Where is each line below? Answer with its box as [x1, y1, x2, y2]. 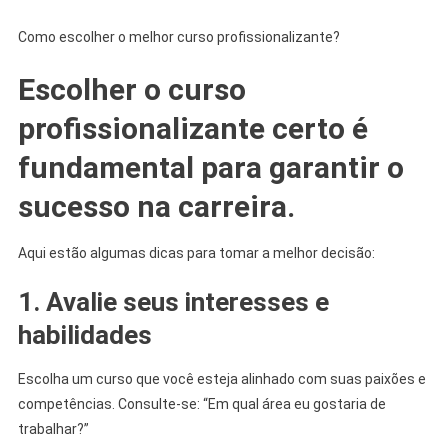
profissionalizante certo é [17, 110, 368, 146]
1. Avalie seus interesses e [17, 286, 329, 317]
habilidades [17, 319, 152, 350]
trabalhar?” [17, 420, 89, 437]
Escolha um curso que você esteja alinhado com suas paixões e [17, 370, 426, 387]
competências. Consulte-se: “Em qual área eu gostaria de [17, 395, 386, 412]
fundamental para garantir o [17, 149, 404, 185]
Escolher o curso [17, 71, 246, 107]
